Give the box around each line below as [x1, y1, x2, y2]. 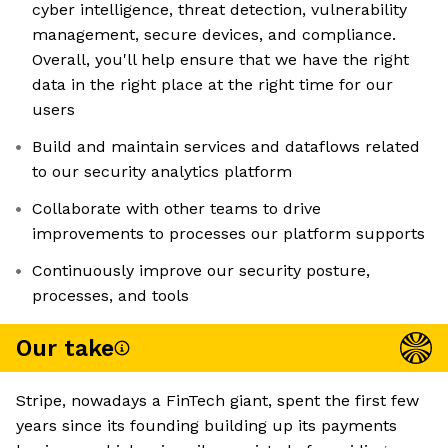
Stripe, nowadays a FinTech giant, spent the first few [16, 391, 419, 411]
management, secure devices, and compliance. [32, 25, 396, 45]
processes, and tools [32, 286, 189, 306]
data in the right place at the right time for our [32, 75, 393, 95]
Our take [16, 334, 114, 362]
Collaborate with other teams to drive [32, 199, 321, 219]
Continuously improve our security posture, [32, 261, 370, 281]
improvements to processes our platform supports [32, 224, 425, 244]
